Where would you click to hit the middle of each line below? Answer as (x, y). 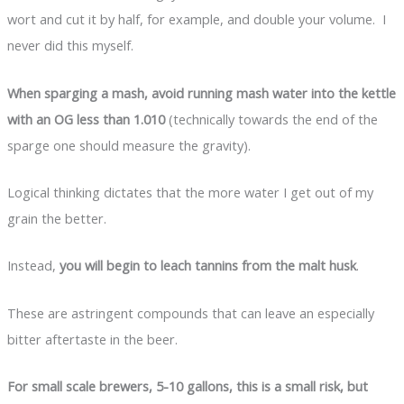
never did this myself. (70, 46)
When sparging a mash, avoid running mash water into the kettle (201, 92)
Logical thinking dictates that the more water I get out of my (190, 192)
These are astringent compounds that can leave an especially (190, 312)
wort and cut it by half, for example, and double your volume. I (196, 19)
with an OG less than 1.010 (86, 119)
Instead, (33, 266)
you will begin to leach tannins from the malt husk (207, 266)
